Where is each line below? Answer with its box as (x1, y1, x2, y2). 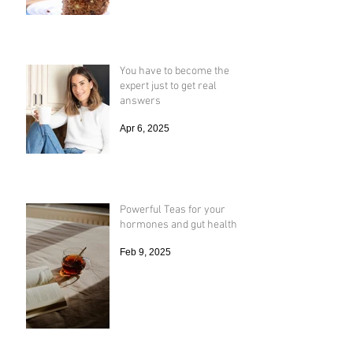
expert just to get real (120, 110, 217, 124)
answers (120, 125, 161, 139)
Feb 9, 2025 (120, 277, 171, 289)
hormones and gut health (120, 249, 237, 263)
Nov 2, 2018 (120, 18, 172, 30)
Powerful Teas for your (120, 234, 225, 248)
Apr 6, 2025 (120, 154, 169, 165)
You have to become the (120, 95, 229, 110)
